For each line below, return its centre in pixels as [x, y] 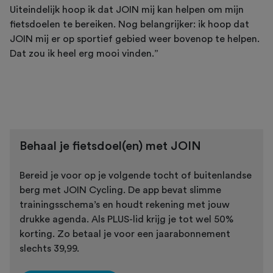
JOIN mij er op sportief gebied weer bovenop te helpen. [135, 39]
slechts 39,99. [49, 248]
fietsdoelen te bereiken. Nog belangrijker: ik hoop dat [129, 24]
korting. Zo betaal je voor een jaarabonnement [125, 234]
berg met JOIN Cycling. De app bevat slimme [120, 190]
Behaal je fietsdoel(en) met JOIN [110, 146]
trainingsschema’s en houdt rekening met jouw [125, 204]
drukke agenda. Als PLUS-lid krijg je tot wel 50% [126, 219]
